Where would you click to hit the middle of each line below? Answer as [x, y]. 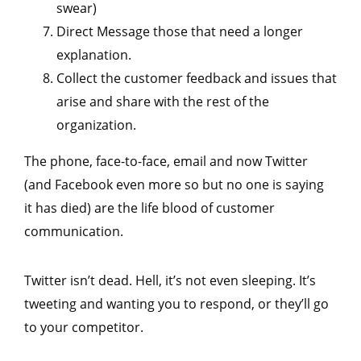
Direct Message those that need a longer [180, 32]
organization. [96, 125]
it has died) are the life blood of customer [149, 208]
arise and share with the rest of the [163, 102]
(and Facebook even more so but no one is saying [174, 185]
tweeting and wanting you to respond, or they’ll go [176, 304]
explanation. [94, 55]
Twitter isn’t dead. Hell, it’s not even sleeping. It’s [170, 281]
